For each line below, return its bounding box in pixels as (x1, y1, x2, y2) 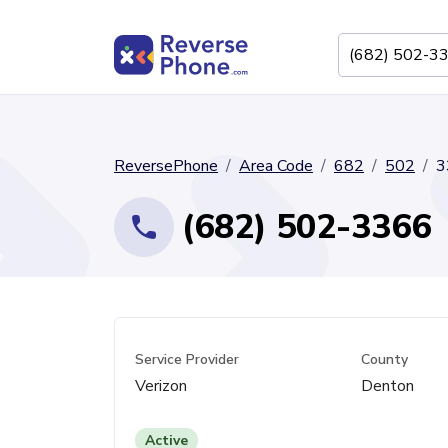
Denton (361, 375, 415, 397)
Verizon (135, 375, 187, 397)
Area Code (239, 155, 313, 177)
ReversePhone (114, 155, 218, 177)
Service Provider (135, 350, 239, 369)
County (361, 350, 409, 369)
